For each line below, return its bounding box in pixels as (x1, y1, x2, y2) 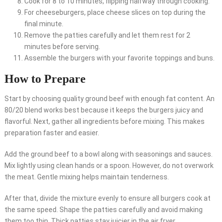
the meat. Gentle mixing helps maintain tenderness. (4, 173, 169, 181)
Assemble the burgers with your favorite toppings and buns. (24, 54, 215, 62)
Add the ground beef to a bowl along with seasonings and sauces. (4, 150, 213, 159)
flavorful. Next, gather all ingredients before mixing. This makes (4, 117, 205, 126)
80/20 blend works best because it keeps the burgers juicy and (4, 106, 203, 114)
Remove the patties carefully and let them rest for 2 (24, 31, 190, 40)
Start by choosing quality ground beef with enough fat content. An (4, 95, 215, 103)
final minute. (24, 20, 63, 28)
